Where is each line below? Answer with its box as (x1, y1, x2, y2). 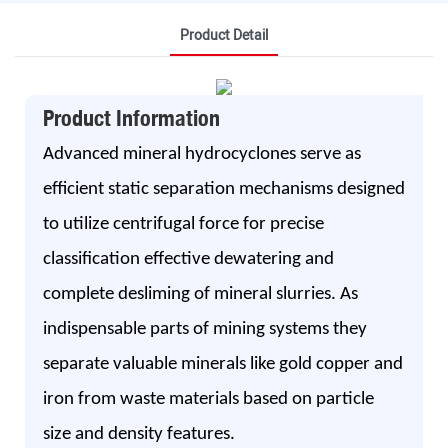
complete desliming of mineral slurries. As (42, 284, 358, 304)
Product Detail (180, 24, 268, 46)
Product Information (42, 105, 220, 132)
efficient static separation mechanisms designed (42, 179, 405, 199)
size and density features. (42, 424, 235, 444)
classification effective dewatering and (42, 249, 334, 269)
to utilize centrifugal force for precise (42, 214, 324, 234)
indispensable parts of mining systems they (42, 319, 367, 339)
